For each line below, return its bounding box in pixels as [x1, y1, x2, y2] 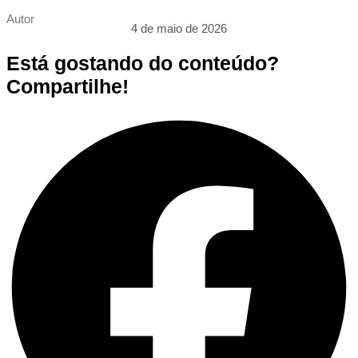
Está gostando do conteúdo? [6, 52, 279, 74]
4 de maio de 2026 [131, 22, 227, 36]
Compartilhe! [6, 75, 129, 97]
